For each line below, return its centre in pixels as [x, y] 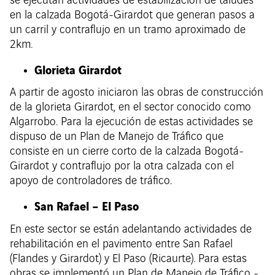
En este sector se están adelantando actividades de [131, 229]
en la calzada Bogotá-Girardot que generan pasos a [132, 15]
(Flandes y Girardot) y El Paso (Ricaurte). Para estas [128, 259]
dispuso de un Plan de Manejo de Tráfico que [117, 137]
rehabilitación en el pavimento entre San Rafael [121, 244]
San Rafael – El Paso [87, 206]
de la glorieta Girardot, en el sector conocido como [130, 108]
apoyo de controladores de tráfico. [91, 181]
